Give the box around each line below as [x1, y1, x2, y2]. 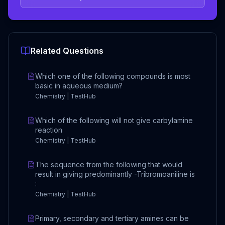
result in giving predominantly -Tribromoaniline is [35, 169, 195, 178]
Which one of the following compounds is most [35, 71, 190, 80]
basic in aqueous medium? [35, 81, 123, 90]
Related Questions [31, 45, 103, 56]
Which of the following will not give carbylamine [35, 116, 193, 125]
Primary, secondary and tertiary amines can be [35, 213, 189, 222]
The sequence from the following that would [35, 160, 182, 169]
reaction [35, 125, 62, 134]
